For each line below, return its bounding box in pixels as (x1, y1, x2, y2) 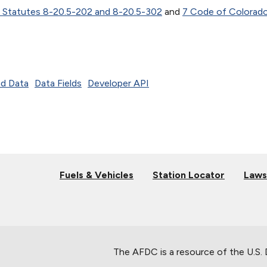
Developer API (88, 77, 149, 89)
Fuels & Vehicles (60, 169, 133, 181)
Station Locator (153, 169, 225, 181)
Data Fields (35, 77, 82, 89)
